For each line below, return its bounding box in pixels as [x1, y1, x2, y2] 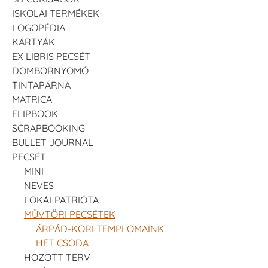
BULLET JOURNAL [12, 136, 93, 148]
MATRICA [12, 93, 52, 105]
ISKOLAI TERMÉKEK [12, 7, 99, 19]
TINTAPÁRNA [12, 78, 71, 91]
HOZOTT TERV [24, 251, 90, 263]
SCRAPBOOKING [12, 121, 85, 134]
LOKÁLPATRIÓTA [24, 193, 99, 206]
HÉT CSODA [36, 236, 89, 249]
